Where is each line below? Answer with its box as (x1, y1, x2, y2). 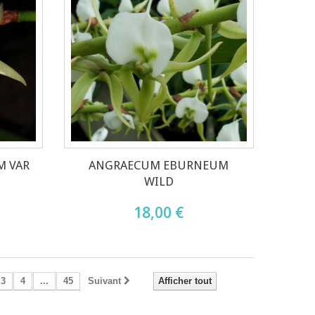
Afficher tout (158, 275, 212, 286)
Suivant (88, 275, 121, 286)
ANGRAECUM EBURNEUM (89, 157, 229, 172)
